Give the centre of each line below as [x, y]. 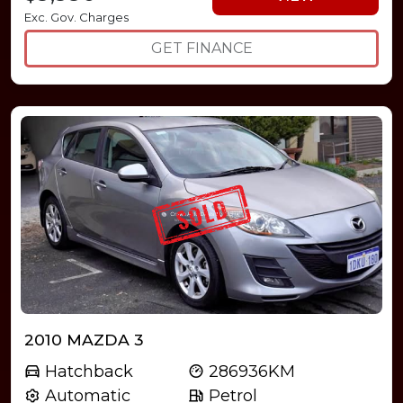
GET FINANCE [201, 48]
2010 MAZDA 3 [84, 340]
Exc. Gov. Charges [76, 17]
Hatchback [87, 372]
